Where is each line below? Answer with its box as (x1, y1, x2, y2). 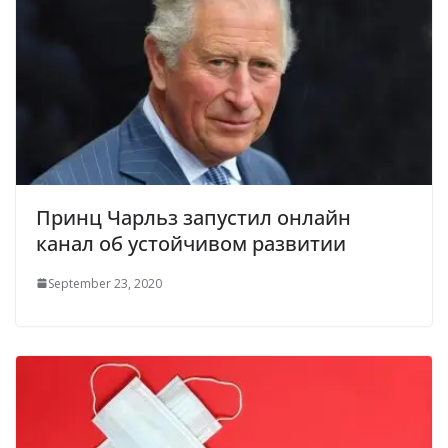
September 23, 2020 (48, 274, 162, 292)
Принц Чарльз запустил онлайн (36, 203, 351, 231)
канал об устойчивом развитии (36, 229, 346, 257)
